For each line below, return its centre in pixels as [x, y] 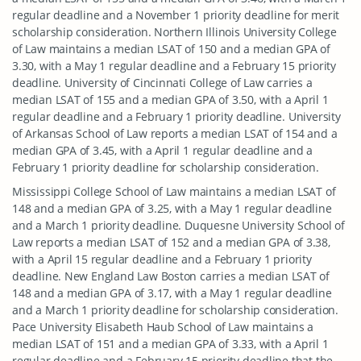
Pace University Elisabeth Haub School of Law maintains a [163, 327]
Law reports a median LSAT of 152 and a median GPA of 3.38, [171, 242]
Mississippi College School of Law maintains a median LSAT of [174, 191]
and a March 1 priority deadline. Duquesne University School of [178, 225]
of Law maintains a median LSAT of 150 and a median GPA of [172, 49]
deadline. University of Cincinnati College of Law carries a [162, 83]
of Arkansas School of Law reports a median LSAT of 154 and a [175, 133]
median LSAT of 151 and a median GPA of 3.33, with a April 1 [170, 344]
